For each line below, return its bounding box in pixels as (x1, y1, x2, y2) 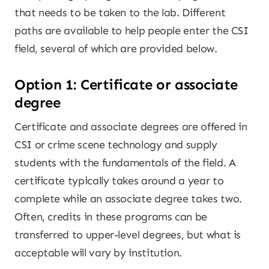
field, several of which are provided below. (14, 42, 217, 55)
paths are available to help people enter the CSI (14, 24, 249, 37)
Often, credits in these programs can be (14, 210, 207, 223)
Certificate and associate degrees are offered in (14, 120, 247, 133)
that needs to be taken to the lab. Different (14, 6, 226, 19)
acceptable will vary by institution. (14, 246, 183, 259)
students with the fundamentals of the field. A (14, 156, 236, 169)
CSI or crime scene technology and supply (14, 138, 217, 151)
